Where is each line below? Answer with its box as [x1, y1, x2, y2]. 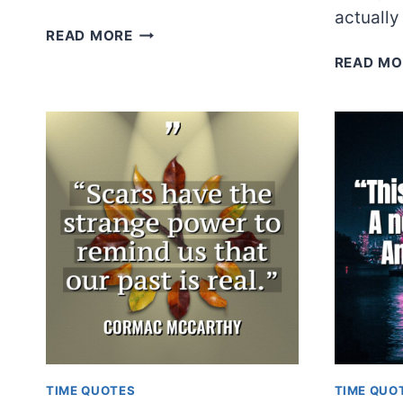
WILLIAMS [131, 44, 207, 62]
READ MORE [46, 27, 133, 45]
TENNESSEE [131, 22, 218, 40]
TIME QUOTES [46, 382, 136, 398]
